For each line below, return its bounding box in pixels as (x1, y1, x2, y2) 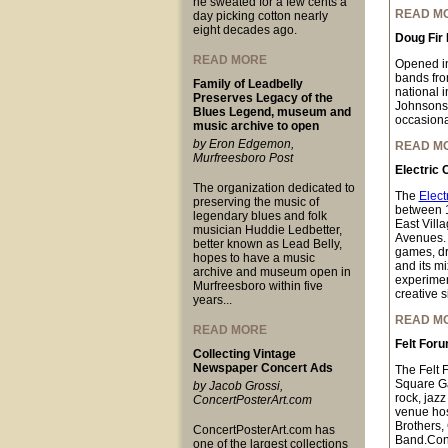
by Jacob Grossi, (192, 379, 283, 393)
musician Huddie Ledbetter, (192, 223, 342, 237)
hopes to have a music (192, 251, 315, 265)
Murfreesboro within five (192, 279, 323, 293)
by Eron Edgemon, (192, 137, 294, 151)
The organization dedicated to (192, 181, 355, 195)
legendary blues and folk (192, 209, 327, 223)
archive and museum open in (192, 265, 351, 279)
